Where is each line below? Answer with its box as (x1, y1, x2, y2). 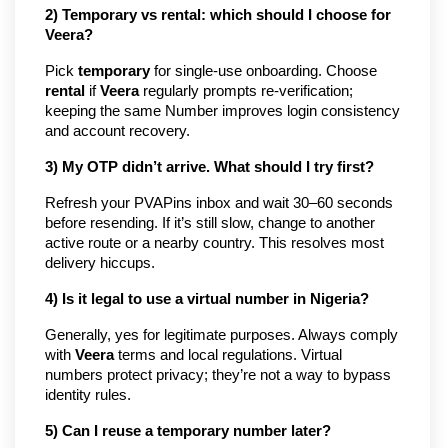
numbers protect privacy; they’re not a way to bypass (45, 367, 391, 384)
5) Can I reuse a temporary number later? (45, 423, 331, 440)
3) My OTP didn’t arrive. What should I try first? (45, 159, 374, 176)
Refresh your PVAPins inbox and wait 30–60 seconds (45, 195, 393, 212)
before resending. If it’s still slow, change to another (45, 215, 375, 232)
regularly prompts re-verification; (139, 83, 353, 100)
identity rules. (45, 387, 131, 404)
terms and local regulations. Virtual (114, 347, 342, 364)
